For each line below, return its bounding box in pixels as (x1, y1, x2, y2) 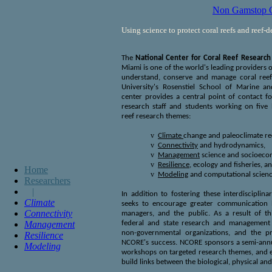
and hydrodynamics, (198, 141, 265, 149)
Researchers (24, 175, 70, 186)
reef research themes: (121, 112, 191, 120)
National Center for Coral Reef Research (135, 54, 271, 62)
